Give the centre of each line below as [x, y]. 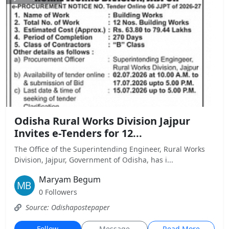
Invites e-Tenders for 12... [78, 133]
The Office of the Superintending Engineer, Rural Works [110, 149]
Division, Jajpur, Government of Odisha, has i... [94, 160]
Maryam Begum [70, 179]
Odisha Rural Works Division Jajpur [102, 121]
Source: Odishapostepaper [67, 207]
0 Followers [58, 192]
